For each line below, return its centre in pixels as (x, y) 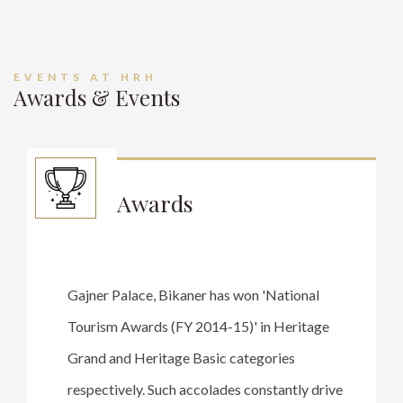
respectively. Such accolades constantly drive (205, 389)
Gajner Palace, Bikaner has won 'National (193, 294)
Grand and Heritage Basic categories (181, 357)
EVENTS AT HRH (85, 76)
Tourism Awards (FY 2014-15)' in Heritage (198, 326)
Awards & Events (97, 97)
